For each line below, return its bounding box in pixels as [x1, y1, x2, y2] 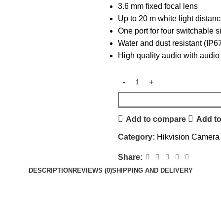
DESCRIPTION [28, 167, 73, 174]
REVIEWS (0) [72, 167, 112, 174]
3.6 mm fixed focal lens [118, 2, 198, 10]
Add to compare [126, 114, 186, 123]
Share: [118, 153, 143, 161]
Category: [118, 133, 155, 141]
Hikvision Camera [157, 133, 220, 141]
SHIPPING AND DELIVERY [111, 167, 193, 174]
